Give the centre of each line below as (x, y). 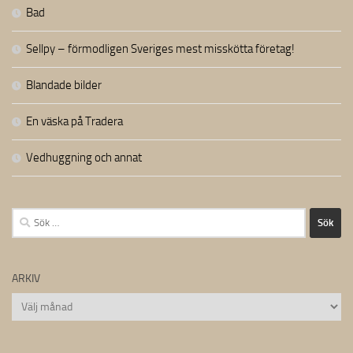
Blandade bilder (64, 85)
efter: (24, 235)
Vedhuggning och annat (84, 157)
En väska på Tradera (74, 121)
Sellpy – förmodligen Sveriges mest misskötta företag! (160, 48)
